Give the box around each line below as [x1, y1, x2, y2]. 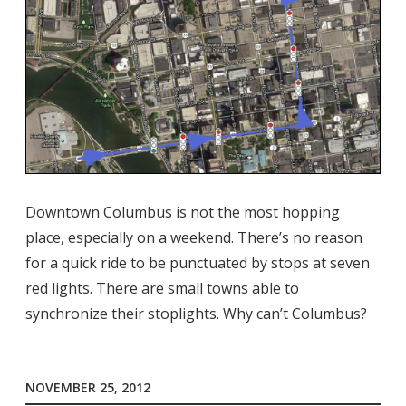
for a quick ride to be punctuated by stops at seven [25, 253, 370, 274]
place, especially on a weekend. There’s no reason [25, 227, 362, 248]
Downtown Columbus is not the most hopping [25, 202, 340, 223]
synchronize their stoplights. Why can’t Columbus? [25, 304, 367, 324]
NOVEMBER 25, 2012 [25, 379, 150, 397]
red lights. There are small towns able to [25, 278, 299, 299]
